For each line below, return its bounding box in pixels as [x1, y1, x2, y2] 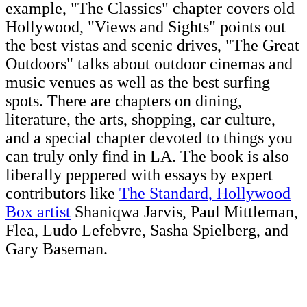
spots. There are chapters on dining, [5, 92, 242, 110]
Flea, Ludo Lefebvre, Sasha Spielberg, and [5, 221, 288, 240]
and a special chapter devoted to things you [5, 129, 293, 147]
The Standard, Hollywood [119, 184, 291, 203]
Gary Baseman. [5, 240, 108, 258]
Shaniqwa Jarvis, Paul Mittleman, [71, 203, 298, 221]
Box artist [5, 203, 71, 221]
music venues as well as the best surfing [5, 73, 270, 92]
